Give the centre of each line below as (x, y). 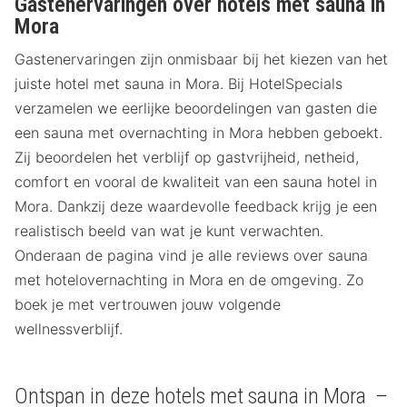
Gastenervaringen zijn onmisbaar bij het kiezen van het (201, 59)
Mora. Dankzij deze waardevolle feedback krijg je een (196, 206)
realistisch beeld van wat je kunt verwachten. (169, 230)
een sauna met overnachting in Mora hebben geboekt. (199, 132)
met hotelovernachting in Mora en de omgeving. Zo (189, 279)
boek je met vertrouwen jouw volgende (148, 304)
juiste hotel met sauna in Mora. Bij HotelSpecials (179, 83)
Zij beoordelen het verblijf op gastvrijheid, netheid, (187, 157)
